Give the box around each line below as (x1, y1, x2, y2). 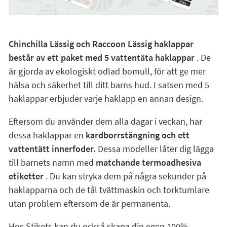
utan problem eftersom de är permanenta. (8, 198, 170, 209)
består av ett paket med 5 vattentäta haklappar (8, 52, 195, 63)
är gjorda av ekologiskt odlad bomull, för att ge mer (8, 65, 206, 77)
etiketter (8, 170, 44, 182)
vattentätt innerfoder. (8, 143, 96, 155)
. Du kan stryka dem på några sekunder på (43, 170, 206, 182)
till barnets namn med (8, 157, 96, 168)
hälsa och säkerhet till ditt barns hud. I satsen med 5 (8, 79, 209, 91)
